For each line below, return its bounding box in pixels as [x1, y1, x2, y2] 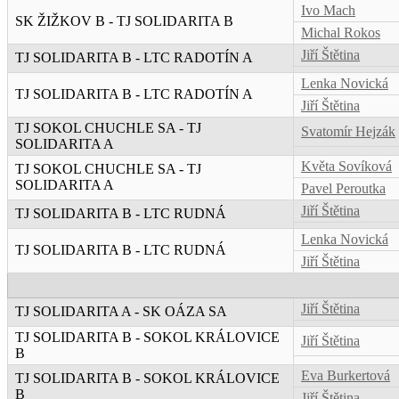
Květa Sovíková [301, 159, 392, 175]
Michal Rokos [301, 25, 380, 41]
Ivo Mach [301, 3, 355, 19]
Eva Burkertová [301, 368, 390, 384]
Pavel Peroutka [301, 181, 386, 197]
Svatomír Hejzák [301, 124, 395, 140]
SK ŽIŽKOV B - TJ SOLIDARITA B [15, 13, 233, 29]
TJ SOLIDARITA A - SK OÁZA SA [15, 304, 227, 320]
